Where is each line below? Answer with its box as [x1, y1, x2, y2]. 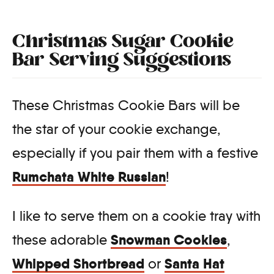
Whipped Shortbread [12, 254, 144, 273]
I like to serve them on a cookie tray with [12, 207, 261, 224]
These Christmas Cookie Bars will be [12, 96, 240, 114]
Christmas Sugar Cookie [12, 29, 234, 56]
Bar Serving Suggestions [12, 47, 231, 74]
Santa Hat [165, 254, 224, 273]
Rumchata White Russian [12, 167, 166, 186]
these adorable [12, 231, 111, 248]
